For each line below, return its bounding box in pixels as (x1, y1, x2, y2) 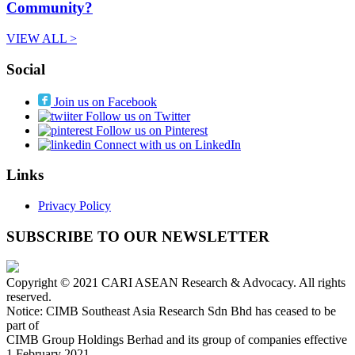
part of (6, 319, 39, 333)
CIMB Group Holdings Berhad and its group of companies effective (6, 333, 347, 347)
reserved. (6, 290, 52, 304)
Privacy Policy (38, 198, 111, 212)
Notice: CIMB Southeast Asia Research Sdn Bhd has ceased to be (6, 304, 336, 319)
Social (6, 60, 45, 78)
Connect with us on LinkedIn (91, 137, 241, 151)
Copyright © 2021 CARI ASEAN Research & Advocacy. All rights (6, 276, 345, 290)
